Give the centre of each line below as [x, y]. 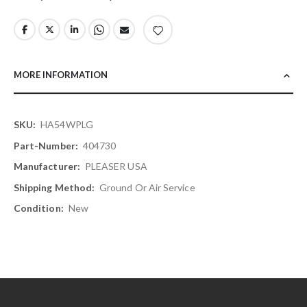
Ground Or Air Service [147, 187]
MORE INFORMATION [61, 75]
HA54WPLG [67, 125]
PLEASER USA [116, 167]
